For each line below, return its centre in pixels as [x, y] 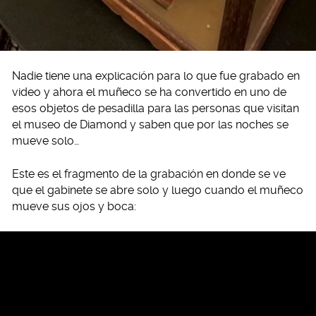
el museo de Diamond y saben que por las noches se [150, 125]
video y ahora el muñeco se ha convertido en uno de [149, 92]
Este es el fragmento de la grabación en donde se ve [149, 174]
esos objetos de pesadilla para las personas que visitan [156, 109]
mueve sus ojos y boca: [74, 207]
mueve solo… [45, 141]
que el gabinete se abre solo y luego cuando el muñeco [158, 190]
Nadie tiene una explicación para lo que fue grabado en [156, 76]
